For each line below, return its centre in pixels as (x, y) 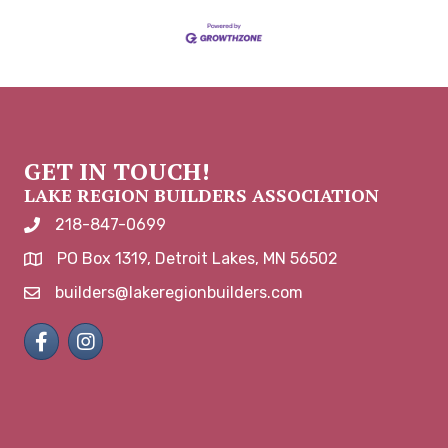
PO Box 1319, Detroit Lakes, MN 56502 (197, 259)
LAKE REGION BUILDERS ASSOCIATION (201, 195)
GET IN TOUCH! (117, 171)
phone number (77, 227)
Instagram (105, 333)
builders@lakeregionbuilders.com (179, 293)
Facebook (58, 333)
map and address (87, 261)
